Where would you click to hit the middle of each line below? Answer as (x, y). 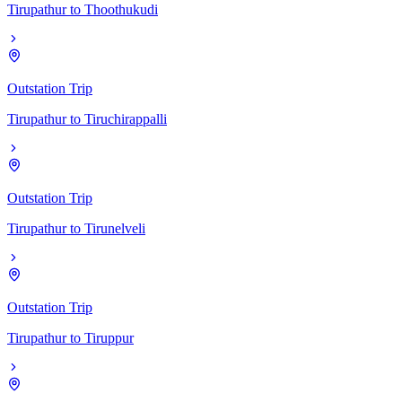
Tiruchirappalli (126, 118)
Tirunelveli (115, 228)
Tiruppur (109, 337)
